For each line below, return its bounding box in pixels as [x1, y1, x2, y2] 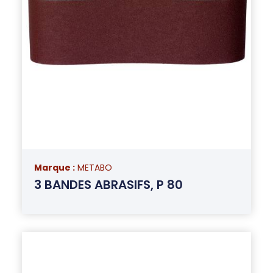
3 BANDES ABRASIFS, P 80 [34, 175, 183, 193]
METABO [77, 161, 112, 174]
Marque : [34, 161, 75, 174]
